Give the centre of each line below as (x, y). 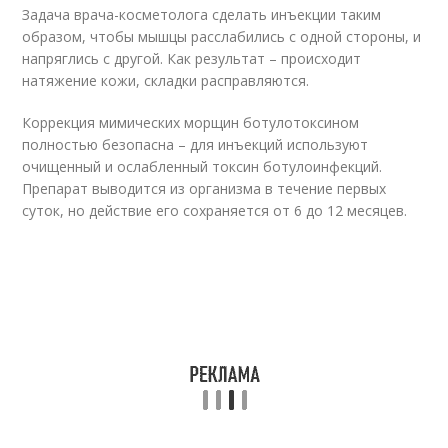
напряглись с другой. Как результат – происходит (192, 58)
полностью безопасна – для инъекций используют (195, 144)
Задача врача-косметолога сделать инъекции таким (202, 14)
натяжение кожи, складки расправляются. (166, 80)
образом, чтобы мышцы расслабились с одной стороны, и (222, 36)
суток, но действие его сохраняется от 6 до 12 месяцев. (215, 210)
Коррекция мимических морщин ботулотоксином (191, 122)
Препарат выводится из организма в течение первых (204, 188)
